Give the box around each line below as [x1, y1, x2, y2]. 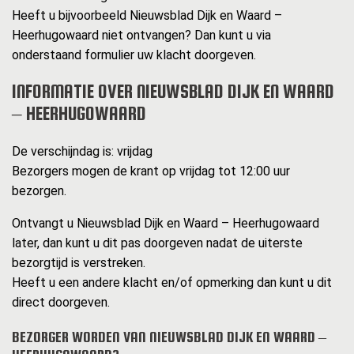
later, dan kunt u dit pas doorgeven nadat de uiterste [12, 235, 303, 251]
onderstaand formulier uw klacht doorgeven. [12, 47, 256, 62]
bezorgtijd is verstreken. [12, 255, 145, 271]
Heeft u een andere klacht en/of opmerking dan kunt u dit [12, 275, 332, 291]
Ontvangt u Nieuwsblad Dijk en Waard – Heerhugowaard [12, 216, 319, 232]
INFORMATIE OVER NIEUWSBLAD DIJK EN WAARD [12, 81, 334, 103]
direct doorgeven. [12, 295, 110, 311]
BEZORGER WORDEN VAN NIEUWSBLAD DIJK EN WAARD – [12, 329, 326, 346]
